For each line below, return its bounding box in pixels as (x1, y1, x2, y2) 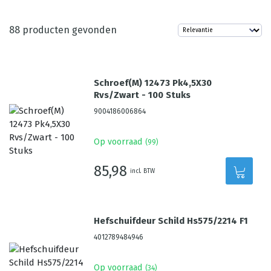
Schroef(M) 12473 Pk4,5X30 (94, 77, 212, 88)
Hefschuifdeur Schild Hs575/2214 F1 (94, 215, 249, 226)
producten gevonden (20, 24, 117, 36)
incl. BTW (130, 167, 155, 175)
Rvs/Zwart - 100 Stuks (94, 90, 191, 100)
